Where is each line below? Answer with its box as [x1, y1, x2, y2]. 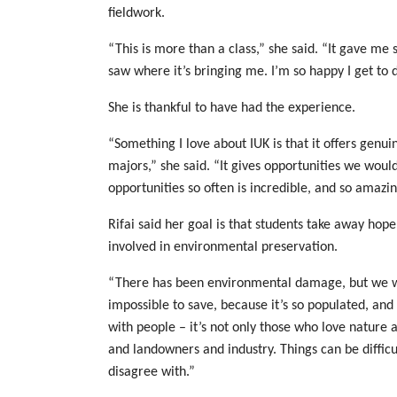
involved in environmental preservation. [108, 240, 338, 254]
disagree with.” [108, 365, 195, 379]
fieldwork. [108, 6, 165, 20]
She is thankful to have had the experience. [108, 101, 355, 115]
